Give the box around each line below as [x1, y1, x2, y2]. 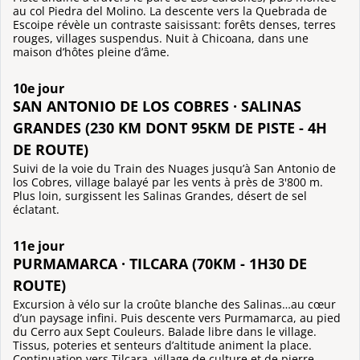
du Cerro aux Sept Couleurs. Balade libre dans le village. [13, 323, 317, 339]
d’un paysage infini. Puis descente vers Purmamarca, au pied [13, 309, 341, 325]
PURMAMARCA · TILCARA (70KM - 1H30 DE [13, 252, 307, 273]
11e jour [13, 236, 64, 255]
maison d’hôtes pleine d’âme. [13, 44, 170, 60]
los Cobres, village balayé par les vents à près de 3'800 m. [13, 174, 323, 190]
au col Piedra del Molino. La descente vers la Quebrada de [13, 3, 327, 19]
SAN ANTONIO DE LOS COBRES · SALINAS [13, 96, 301, 117]
